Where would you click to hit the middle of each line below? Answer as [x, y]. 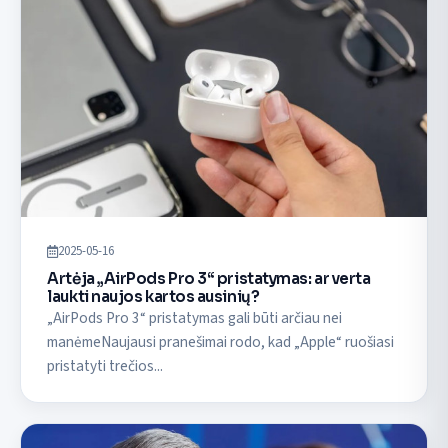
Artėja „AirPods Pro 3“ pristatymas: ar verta [209, 278]
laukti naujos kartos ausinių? [153, 296]
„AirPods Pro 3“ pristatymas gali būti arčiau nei [195, 317]
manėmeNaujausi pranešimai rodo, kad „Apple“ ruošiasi [221, 341]
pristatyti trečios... [105, 365]
